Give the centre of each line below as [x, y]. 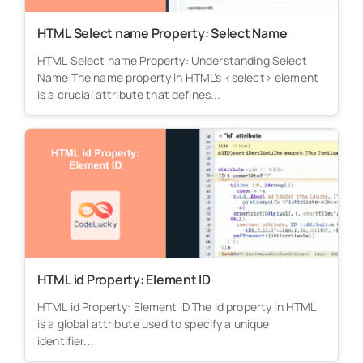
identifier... [65, 340]
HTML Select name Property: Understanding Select [172, 60]
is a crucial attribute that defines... [129, 94]
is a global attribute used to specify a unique [153, 323]
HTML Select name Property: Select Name [162, 33]
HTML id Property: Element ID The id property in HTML [177, 306]
